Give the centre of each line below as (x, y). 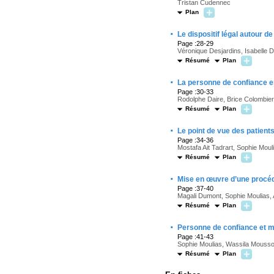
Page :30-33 (195, 92)
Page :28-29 (195, 43)
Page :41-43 (195, 237)
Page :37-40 (195, 188)
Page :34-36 (195, 140)
